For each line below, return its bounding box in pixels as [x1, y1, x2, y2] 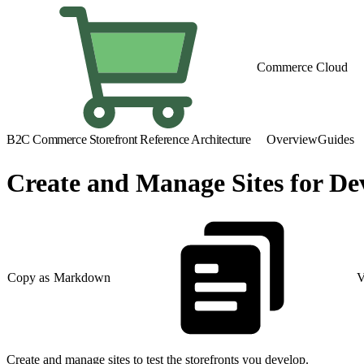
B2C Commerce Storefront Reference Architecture [6, 132, 251, 146]
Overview [266, 132, 318, 146]
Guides [318, 132, 354, 146]
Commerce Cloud [257, 60, 348, 74]
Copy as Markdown [7, 271, 111, 285]
